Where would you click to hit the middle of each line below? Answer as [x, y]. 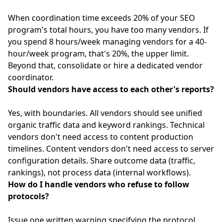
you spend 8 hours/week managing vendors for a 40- [107, 42]
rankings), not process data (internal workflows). [99, 172]
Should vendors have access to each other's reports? [111, 89]
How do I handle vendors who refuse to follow [99, 184]
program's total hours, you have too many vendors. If [108, 30]
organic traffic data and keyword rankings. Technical [106, 125]
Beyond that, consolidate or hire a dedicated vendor [105, 65]
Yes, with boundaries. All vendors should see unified [105, 113]
